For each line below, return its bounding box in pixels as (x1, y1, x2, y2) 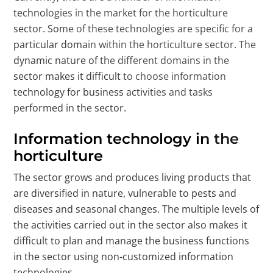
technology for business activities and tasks (13, 85, 213, 99)
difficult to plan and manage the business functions (13, 234, 250, 247)
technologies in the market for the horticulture (13, 6, 229, 19)
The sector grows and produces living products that (13, 171, 252, 184)
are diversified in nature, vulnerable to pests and (13, 186, 237, 200)
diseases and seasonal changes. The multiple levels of (13, 202, 260, 216)
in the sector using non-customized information (13, 250, 234, 263)
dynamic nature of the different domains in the (13, 54, 230, 67)
